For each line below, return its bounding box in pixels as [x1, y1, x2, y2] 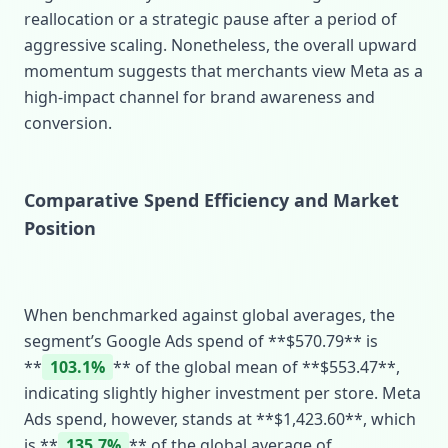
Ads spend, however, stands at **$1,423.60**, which [24, 408, 416, 430]
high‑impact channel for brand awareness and [24, 86, 375, 108]
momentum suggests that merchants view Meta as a [24, 60, 423, 82]
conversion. [24, 112, 112, 134]
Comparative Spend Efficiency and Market [24, 188, 399, 212]
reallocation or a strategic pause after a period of [24, 8, 397, 30]
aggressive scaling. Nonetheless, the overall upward [24, 34, 417, 56]
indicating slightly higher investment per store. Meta [24, 382, 421, 404]
